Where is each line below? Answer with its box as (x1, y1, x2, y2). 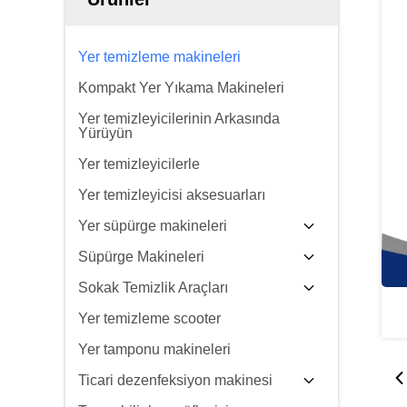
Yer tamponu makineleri (78, 342, 231, 357)
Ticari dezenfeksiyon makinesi (78, 372, 273, 388)
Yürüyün (78, 125, 133, 141)
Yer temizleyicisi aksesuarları (78, 187, 265, 203)
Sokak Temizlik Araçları (78, 280, 228, 295)
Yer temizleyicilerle (78, 156, 200, 172)
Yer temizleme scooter (78, 311, 221, 326)
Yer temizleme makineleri (78, 49, 241, 65)
